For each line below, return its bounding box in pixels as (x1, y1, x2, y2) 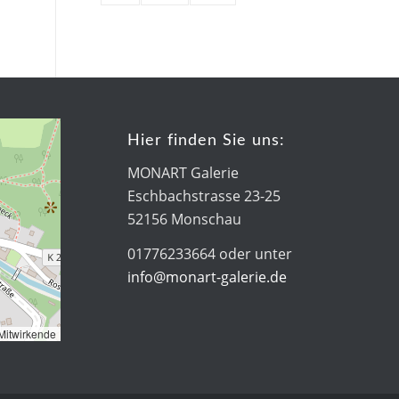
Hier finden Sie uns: (126, 132, 285, 148)
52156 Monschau (126, 208, 241, 229)
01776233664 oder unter (126, 244, 292, 265)
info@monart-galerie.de (126, 267, 287, 288)
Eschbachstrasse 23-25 (126, 185, 281, 206)
